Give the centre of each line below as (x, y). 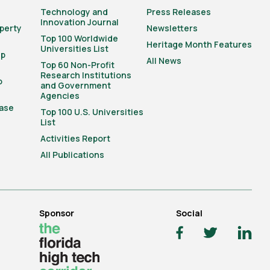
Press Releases (178, 12)
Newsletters (172, 28)
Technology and (74, 12)
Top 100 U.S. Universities (92, 112)
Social (189, 213)
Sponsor (57, 213)
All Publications (73, 155)
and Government (76, 85)
